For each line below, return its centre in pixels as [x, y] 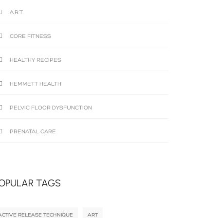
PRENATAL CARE [33, 132]
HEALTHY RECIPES [36, 60]
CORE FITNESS [30, 36]
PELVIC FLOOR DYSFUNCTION [51, 108]
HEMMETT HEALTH [36, 84]
